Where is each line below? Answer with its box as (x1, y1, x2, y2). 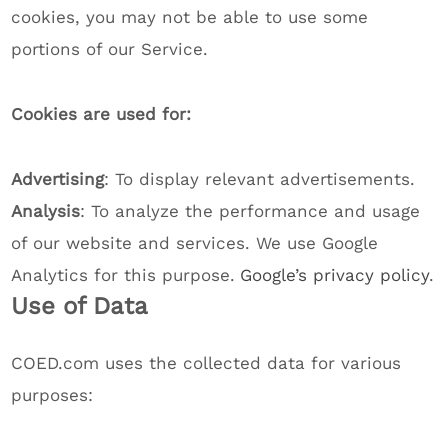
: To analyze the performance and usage (80, 201, 421, 221)
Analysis (11, 201, 81, 221)
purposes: (11, 385, 94, 405)
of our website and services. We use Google (11, 233, 379, 253)
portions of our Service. (11, 39, 209, 59)
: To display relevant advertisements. (104, 169, 416, 189)
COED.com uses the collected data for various (11, 353, 402, 373)
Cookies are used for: (11, 104, 192, 124)
